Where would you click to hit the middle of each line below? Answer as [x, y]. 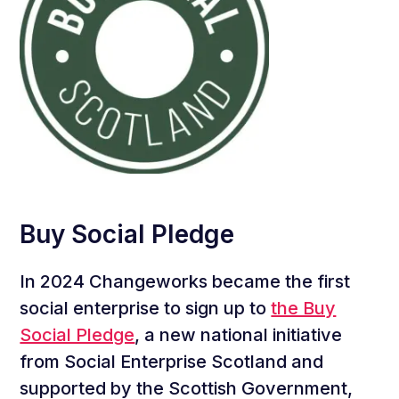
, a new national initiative [239, 335]
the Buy [304, 308]
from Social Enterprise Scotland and [172, 362]
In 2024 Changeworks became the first [185, 281]
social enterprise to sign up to [146, 308]
